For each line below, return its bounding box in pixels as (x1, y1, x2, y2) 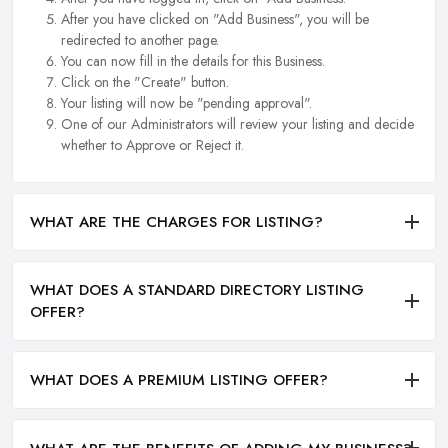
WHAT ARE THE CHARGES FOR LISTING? (30, 210, 323, 233)
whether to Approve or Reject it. (61, 134, 244, 155)
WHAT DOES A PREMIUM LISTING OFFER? (30, 369, 328, 392)
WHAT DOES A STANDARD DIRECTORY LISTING (30, 278, 364, 301)
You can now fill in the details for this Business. (61, 50, 325, 71)
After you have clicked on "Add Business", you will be (61, 8, 369, 29)
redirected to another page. (61, 29, 219, 50)
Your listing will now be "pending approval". (61, 92, 312, 113)
